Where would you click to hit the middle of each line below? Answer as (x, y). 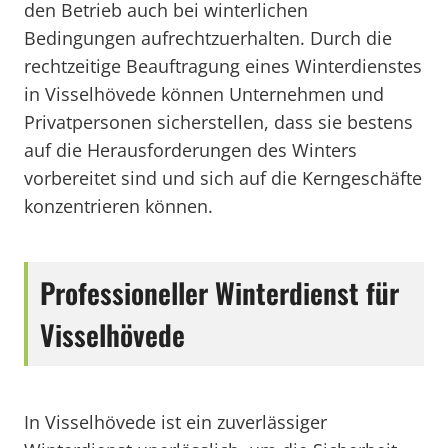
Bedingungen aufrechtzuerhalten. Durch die (208, 38)
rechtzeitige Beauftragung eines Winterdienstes (223, 66)
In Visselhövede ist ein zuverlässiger (175, 422)
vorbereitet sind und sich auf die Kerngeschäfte (223, 178)
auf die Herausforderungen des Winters (190, 150)
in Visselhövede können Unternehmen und (204, 94)
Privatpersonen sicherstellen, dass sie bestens (218, 122)
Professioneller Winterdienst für (219, 292)
